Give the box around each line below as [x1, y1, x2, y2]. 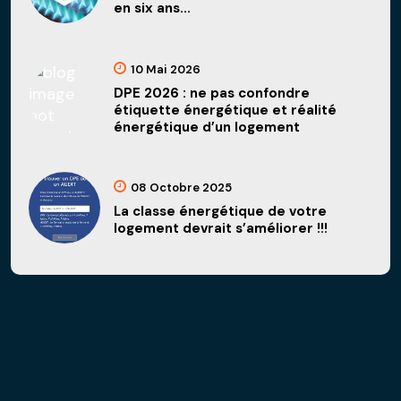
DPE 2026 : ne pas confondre [114, 83, 310, 102]
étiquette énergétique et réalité [114, 100, 337, 119]
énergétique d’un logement [114, 117, 300, 136]
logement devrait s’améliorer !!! [114, 219, 328, 238]
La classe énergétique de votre [114, 202, 327, 221]
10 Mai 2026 [131, 61, 200, 77]
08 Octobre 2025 [131, 180, 232, 196]
